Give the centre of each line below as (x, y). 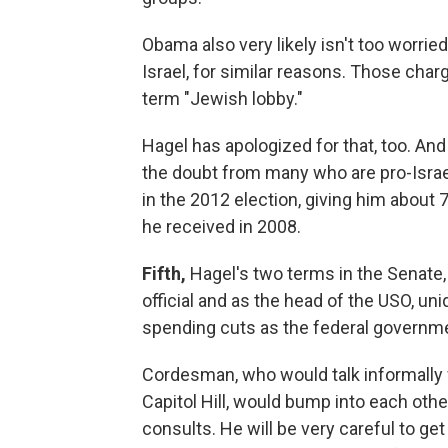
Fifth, (164, 273)
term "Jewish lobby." (222, 98)
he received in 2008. (221, 226)
